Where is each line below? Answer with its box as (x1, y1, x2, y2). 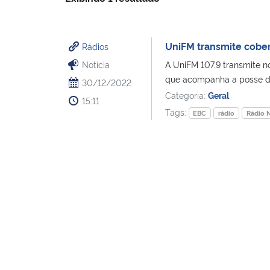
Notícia (82, 58, 110, 70)
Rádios (82, 40, 108, 52)
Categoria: (165, 89, 208, 101)
